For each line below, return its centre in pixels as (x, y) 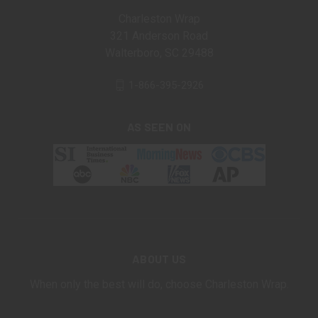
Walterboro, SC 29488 (159, 53)
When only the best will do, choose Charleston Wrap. (159, 284)
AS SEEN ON (159, 127)
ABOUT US (159, 259)
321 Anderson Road (159, 36)
